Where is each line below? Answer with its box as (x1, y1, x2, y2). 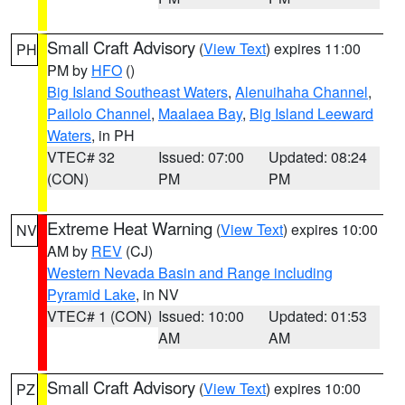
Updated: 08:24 (268, 146, 368, 167)
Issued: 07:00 (157, 146, 244, 167)
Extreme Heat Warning (47, 216, 212, 240)
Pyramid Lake (47, 284, 136, 305)
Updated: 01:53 (268, 306, 368, 326)
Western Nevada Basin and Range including (47, 262, 333, 283)
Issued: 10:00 (157, 306, 244, 326)
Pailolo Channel (47, 103, 151, 124)
